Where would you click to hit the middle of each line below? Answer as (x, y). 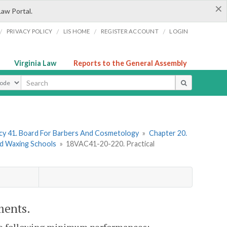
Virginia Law (35, 63)
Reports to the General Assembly (130, 63)
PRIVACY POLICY (29, 31)
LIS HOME (77, 31)
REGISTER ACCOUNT (129, 31)
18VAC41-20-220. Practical (110, 144)
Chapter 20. (168, 133)
